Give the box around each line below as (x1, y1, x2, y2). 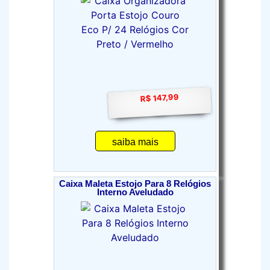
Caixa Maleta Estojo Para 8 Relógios (59, 179, 211, 189)
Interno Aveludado (96, 187, 174, 197)
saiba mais (111, 137, 159, 147)
